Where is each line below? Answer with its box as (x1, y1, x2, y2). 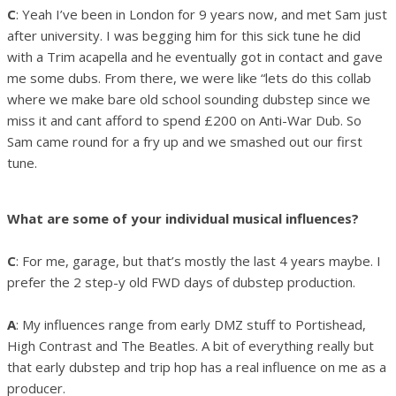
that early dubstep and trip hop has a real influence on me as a (7, 357, 386, 376)
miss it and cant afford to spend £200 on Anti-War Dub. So (7, 110, 362, 129)
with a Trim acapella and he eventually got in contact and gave (7, 47, 383, 65)
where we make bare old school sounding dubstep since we (7, 89, 370, 108)
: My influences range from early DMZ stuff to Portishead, (16, 315, 366, 333)
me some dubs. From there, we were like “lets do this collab (7, 68, 371, 87)
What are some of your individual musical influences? (7, 209, 359, 227)
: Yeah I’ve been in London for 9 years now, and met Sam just (16, 4, 387, 23)
